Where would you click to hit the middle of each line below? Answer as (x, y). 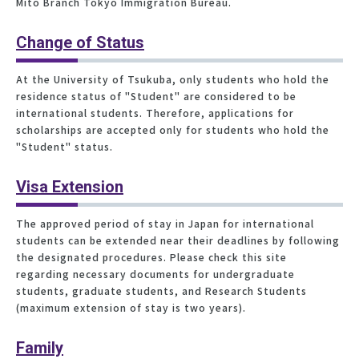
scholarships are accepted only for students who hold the (173, 129)
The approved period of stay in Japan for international (165, 223)
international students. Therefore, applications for (155, 112)
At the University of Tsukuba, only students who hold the (173, 79)
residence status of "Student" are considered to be (156, 95)
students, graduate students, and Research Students (161, 290)
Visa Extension (70, 186)
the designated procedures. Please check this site (151, 256)
